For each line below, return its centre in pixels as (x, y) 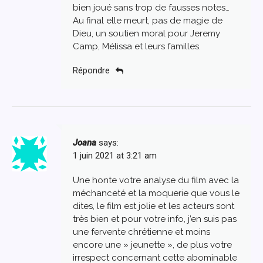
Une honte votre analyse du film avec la (156, 181)
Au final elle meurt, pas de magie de (148, 20)
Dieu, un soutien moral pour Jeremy (146, 33)
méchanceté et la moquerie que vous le (156, 193)
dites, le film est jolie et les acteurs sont (154, 206)
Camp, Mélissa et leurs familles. (137, 46)
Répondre (91, 71)
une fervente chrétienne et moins (141, 232)
